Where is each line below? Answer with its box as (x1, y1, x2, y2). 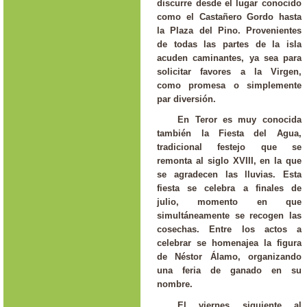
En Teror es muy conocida (177, 114, 302, 125)
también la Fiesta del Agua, (157, 128, 302, 139)
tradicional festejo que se (157, 142, 302, 153)
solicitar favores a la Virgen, (157, 66, 302, 77)
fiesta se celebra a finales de (157, 183, 302, 194)
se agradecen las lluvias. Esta (157, 169, 302, 180)
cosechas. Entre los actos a (157, 224, 302, 235)
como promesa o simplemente (157, 79, 302, 90)
